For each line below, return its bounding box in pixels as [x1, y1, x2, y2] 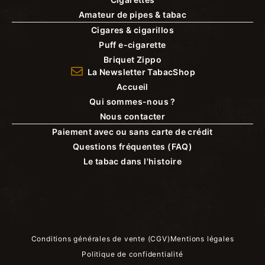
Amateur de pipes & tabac [78, 9, 187, 20]
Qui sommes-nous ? [89, 96, 176, 106]
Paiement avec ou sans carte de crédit [52, 126, 213, 137]
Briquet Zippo [103, 54, 162, 64]
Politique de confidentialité [82, 249, 183, 258]
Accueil [117, 81, 148, 92]
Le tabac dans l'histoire [83, 156, 182, 166]
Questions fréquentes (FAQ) [72, 141, 193, 151]
